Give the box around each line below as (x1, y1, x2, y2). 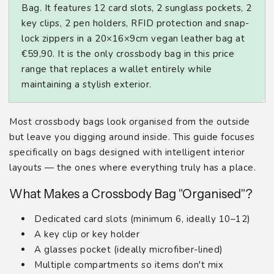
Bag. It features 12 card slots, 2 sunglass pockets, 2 (21, 1, 252, 14)
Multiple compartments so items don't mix (34, 259, 223, 272)
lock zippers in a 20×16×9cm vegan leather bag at (21, 32, 245, 45)
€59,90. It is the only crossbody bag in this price (21, 47, 234, 60)
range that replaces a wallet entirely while (21, 62, 212, 75)
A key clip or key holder (34, 228, 139, 241)
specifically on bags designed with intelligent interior (9, 146, 245, 158)
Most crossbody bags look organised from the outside (9, 115, 250, 128)
